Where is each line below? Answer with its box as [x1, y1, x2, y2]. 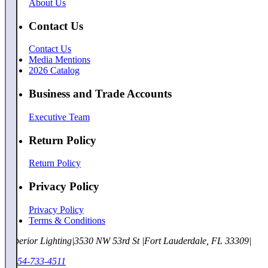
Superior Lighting [5, 235, 72, 246]
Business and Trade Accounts [29, 87, 172, 100]
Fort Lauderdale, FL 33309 [144, 235, 249, 246]
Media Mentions [29, 54, 90, 65]
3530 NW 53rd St [74, 235, 139, 246]
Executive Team [29, 111, 90, 122]
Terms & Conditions [29, 215, 105, 226]
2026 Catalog [29, 65, 80, 76]
